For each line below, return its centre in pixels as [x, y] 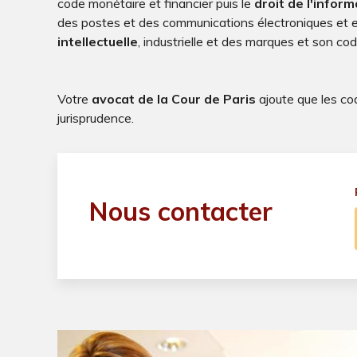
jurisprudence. [96, 118]
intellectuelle [98, 42]
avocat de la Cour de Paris [174, 99]
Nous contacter [181, 212]
